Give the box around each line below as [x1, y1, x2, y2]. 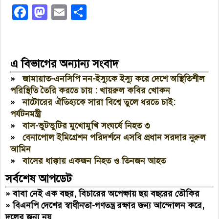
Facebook [28, 2, 96, 22]
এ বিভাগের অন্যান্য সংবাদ [10, 57, 119, 70]
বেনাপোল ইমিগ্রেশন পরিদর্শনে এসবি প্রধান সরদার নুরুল [22, 131, 206, 143]
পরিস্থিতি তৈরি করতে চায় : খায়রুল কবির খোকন [10, 85, 171, 96]
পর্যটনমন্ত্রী [10, 108, 42, 119]
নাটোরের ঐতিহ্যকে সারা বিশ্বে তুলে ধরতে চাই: [22, 96, 176, 108]
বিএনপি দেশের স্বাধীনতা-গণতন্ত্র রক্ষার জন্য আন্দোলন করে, [13, 199, 205, 211]
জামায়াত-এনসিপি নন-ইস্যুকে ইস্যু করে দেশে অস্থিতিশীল [22, 73, 205, 84]
